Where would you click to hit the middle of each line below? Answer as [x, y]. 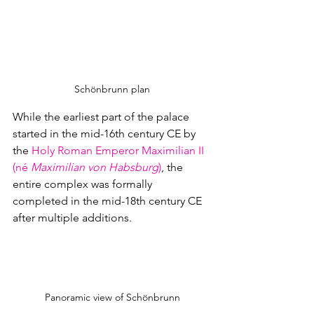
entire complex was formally [84, 184]
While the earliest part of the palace [102, 116]
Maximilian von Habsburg [95, 167]
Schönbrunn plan [112, 89]
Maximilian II [174, 150]
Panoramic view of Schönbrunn [112, 298]
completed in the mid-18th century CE [109, 200]
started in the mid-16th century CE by [105, 133]
